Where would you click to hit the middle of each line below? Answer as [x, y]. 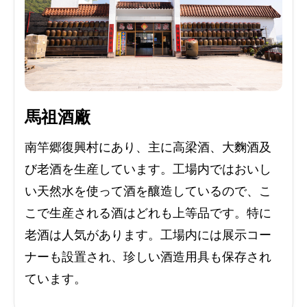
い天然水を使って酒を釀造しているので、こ [148, 191]
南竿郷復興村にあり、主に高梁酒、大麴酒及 [148, 147]
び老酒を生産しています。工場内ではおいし [148, 169]
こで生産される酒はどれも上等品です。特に [148, 213]
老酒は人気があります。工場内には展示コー [148, 235]
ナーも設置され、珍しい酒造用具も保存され [148, 257]
